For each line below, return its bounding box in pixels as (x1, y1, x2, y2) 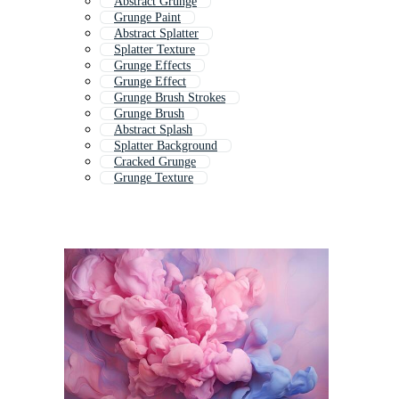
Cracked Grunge (114, 155, 196, 169)
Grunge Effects (114, 59, 191, 73)
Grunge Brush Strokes (114, 91, 225, 105)
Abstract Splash (114, 123, 192, 137)
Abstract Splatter (114, 27, 199, 41)
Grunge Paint (114, 11, 181, 25)
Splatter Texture (114, 43, 195, 57)
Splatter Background (114, 139, 217, 153)
